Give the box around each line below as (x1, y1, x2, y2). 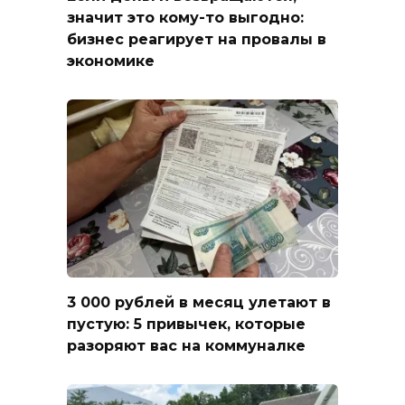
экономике (67, 52, 155, 70)
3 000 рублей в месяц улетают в (67, 293, 331, 311)
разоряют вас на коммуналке (67, 336, 306, 354)
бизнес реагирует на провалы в (67, 30, 326, 48)
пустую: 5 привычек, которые (67, 315, 306, 333)
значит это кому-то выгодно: (67, 8, 304, 26)
